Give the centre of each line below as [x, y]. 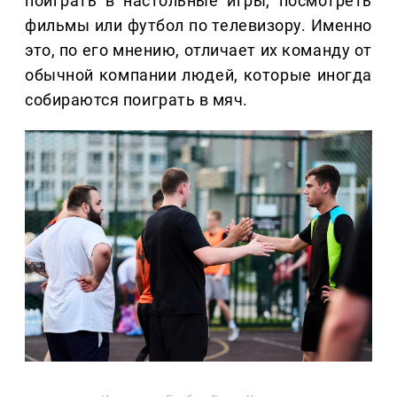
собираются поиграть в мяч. [137, 99]
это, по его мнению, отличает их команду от [198, 50]
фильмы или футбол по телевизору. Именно [198, 25]
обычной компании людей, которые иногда [198, 74]
